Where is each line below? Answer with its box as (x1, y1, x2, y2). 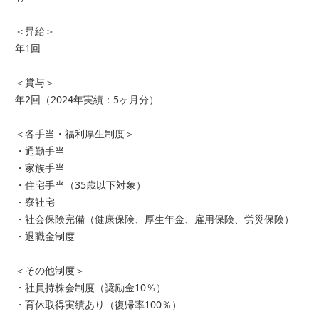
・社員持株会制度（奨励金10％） (15, 281, 166, 295)
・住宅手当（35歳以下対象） (15, 178, 146, 192)
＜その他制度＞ (15, 263, 85, 278)
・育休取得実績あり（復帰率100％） (15, 298, 182, 312)
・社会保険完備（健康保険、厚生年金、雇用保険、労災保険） (15, 212, 294, 226)
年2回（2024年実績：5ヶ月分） (15, 93, 159, 107)
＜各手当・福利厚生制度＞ (15, 127, 135, 141)
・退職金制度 (15, 229, 75, 244)
